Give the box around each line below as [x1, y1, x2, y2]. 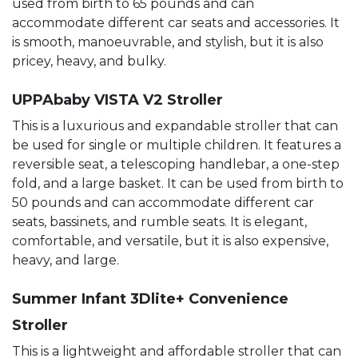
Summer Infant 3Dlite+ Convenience [12, 289, 288, 308]
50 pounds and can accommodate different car [12, 194, 314, 210]
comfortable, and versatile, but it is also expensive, [12, 233, 328, 249]
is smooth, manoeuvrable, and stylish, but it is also [12, 34, 324, 50]
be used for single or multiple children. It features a [12, 137, 341, 153]
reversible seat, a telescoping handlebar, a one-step [12, 156, 340, 172]
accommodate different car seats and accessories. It [12, 14, 340, 30]
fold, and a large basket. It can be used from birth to [12, 175, 344, 191]
